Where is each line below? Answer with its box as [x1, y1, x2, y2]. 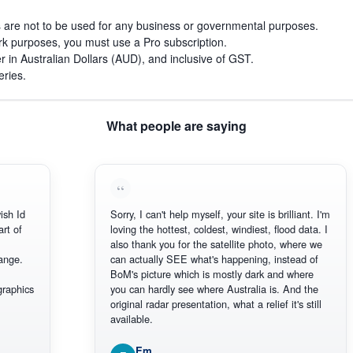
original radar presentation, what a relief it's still [93, 295, 305, 311]
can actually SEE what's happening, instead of [93, 251, 302, 266]
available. [93, 310, 136, 326]
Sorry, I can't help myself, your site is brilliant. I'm [93, 206, 314, 221]
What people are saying [106, 116, 247, 135]
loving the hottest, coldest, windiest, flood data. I [93, 221, 311, 236]
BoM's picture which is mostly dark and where [93, 266, 297, 281]
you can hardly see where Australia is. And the [93, 281, 302, 296]
